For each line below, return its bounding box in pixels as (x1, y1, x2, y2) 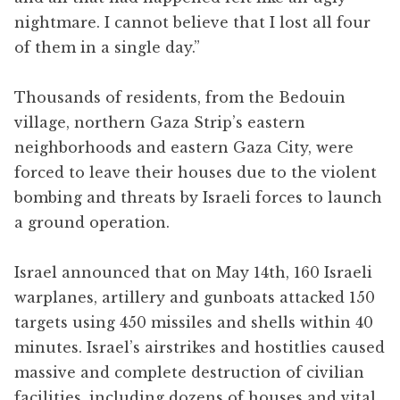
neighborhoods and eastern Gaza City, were (14, 137, 354, 156)
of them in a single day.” (14, 37, 200, 56)
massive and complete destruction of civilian (14, 362, 364, 381)
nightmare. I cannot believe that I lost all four (14, 12, 371, 31)
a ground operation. (14, 212, 170, 231)
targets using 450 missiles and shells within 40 (14, 312, 373, 331)
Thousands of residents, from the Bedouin (14, 87, 346, 106)
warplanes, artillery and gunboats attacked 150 (14, 287, 375, 306)
